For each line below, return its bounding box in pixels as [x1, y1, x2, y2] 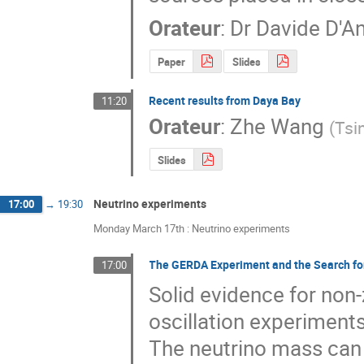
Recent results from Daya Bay [149, 92, 301, 108]
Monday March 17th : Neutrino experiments [93, 221, 290, 236]
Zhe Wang [230, 112, 325, 141]
